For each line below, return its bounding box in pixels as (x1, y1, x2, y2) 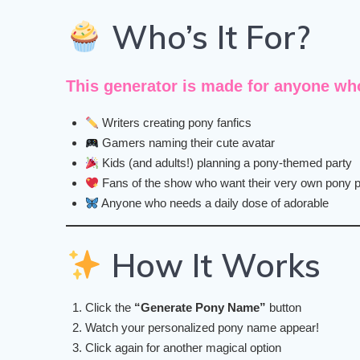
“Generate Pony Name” (134, 301, 267, 315)
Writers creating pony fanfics (99, 116, 252, 130)
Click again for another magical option (85, 341, 282, 355)
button (266, 301, 302, 315)
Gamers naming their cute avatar (99, 136, 276, 150)
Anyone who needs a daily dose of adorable (99, 196, 329, 211)
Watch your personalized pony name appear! (85, 321, 320, 335)
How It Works (102, 245, 321, 286)
